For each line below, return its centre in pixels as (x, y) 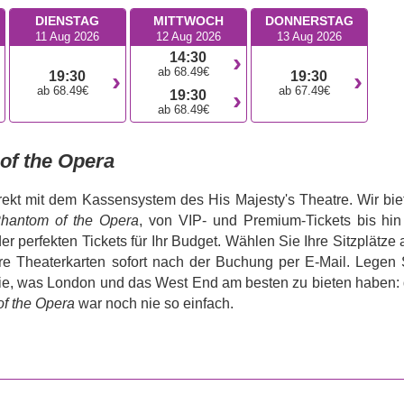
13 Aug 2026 (309, 37)
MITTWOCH (188, 21)
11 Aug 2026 (68, 37)
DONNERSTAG (309, 21)
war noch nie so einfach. (154, 304)
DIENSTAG (68, 21)
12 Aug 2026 (188, 37)
